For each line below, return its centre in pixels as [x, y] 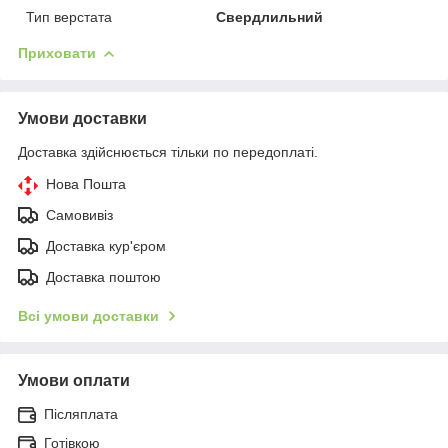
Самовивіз [79, 214]
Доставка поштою [103, 276]
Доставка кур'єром [106, 245]
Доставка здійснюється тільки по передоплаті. [168, 151]
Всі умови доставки [88, 315]
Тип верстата [69, 16]
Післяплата [81, 413]
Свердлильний [270, 16]
